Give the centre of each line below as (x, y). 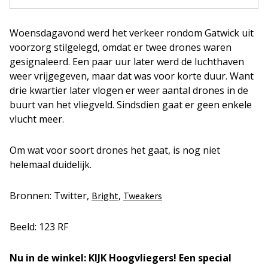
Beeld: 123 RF (39, 227)
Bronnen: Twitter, (51, 196)
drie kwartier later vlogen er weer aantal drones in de (129, 90)
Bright (105, 196)
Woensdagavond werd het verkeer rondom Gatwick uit (132, 33)
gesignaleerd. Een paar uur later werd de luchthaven (127, 62)
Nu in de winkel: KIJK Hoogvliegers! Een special (121, 258)
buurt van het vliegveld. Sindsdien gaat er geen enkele (131, 105)
